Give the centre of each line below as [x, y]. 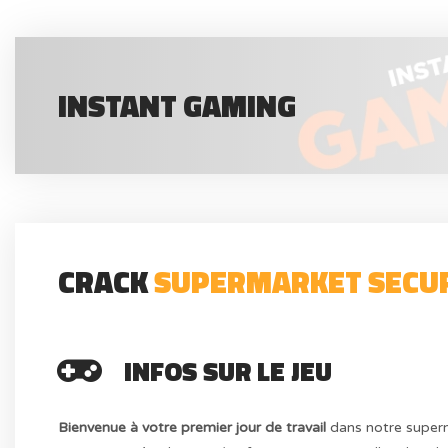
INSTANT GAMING [177, 105]
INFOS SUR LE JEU [228, 371]
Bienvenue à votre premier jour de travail [192, 427]
